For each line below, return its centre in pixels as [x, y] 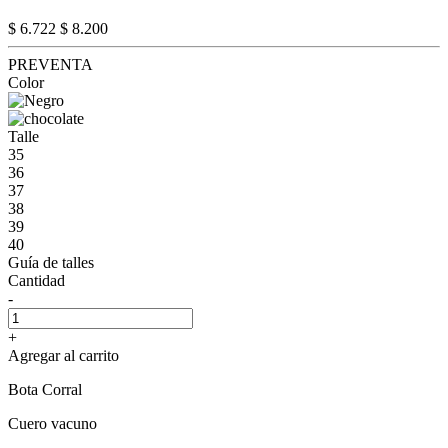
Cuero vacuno [52, 423]
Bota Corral [45, 389]
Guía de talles [51, 262]
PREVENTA [50, 64]
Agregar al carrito [63, 355]
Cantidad [36, 280]
